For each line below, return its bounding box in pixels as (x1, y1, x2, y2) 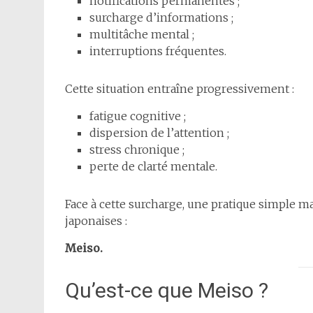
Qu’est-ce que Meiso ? (65, 278, 268, 303)
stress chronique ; (89, 143, 184, 157)
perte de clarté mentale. (89, 159, 217, 174)
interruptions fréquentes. (89, 44, 226, 59)
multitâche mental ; (89, 27, 194, 42)
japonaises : (65, 214, 127, 228)
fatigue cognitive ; (89, 109, 186, 124)
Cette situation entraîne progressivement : (65, 82, 294, 96)
